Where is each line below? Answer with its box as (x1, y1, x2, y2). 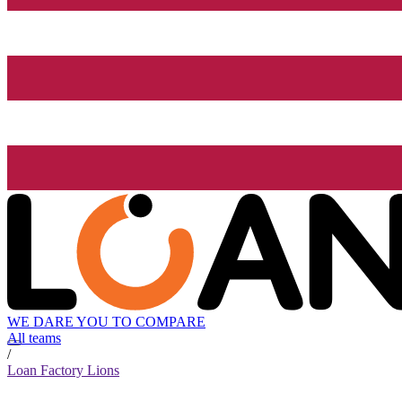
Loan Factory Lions (7, 363, 119, 379)
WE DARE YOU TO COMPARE (7, 314, 205, 330)
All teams (7, 330, 61, 346)
